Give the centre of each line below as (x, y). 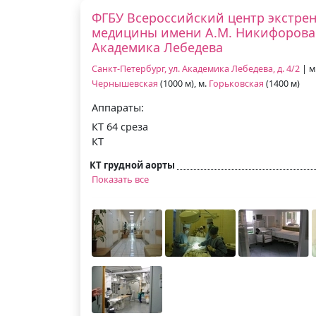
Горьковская (236, 83)
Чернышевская (125, 83)
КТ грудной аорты (132, 165)
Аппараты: (118, 107)
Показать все (120, 179)
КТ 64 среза (120, 126)
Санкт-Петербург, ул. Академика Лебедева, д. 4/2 (196, 68)
